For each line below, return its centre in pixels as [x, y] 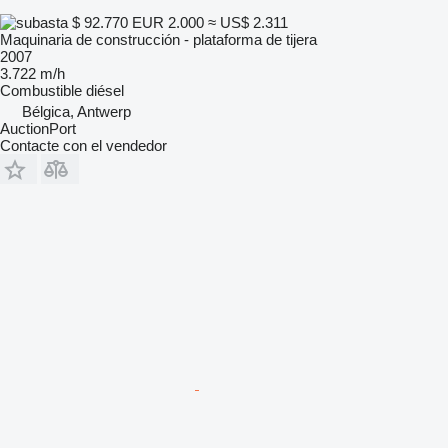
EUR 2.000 [168, 22]
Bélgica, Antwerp [76, 111]
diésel [105, 90]
